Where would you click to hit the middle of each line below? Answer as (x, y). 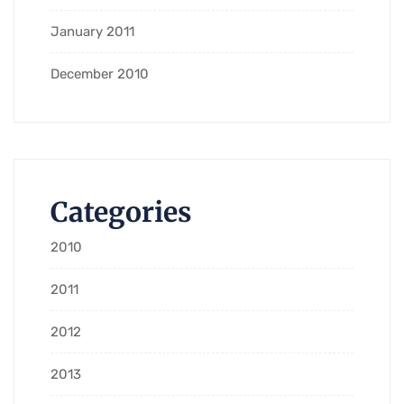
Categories (121, 211)
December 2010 (100, 73)
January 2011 (92, 31)
